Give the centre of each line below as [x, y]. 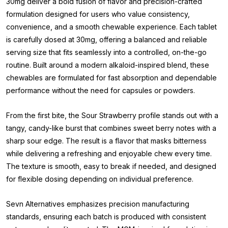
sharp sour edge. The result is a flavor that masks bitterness [106, 141]
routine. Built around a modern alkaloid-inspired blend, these [108, 65]
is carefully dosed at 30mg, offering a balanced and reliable [107, 39]
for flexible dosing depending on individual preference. [100, 179]
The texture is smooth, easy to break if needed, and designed [111, 166]
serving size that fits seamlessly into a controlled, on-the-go [106, 52]
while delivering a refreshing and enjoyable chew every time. [109, 153]
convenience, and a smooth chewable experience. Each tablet [111, 27]
